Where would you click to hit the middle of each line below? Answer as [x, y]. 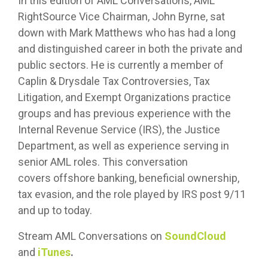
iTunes [54, 252]
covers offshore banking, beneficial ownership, [129, 178]
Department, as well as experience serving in [124, 146]
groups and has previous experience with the [124, 114]
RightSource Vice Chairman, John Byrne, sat [121, 17]
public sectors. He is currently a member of [121, 65]
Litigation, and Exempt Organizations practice [124, 98]
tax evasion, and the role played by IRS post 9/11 [132, 194]
